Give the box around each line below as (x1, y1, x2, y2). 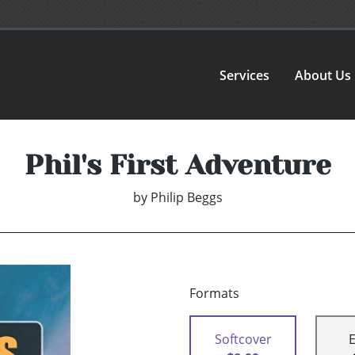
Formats (189, 284, 239, 303)
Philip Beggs (150, 189, 223, 207)
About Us (295, 66, 352, 84)
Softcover (214, 330, 272, 349)
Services (219, 66, 270, 84)
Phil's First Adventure (24, 149, 331, 181)
